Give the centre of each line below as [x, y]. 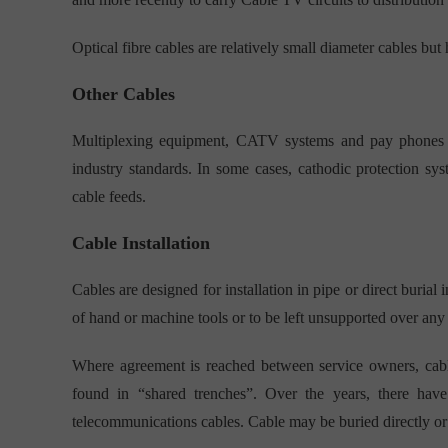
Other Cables [123, 94]
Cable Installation [141, 243]
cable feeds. [109, 197]
